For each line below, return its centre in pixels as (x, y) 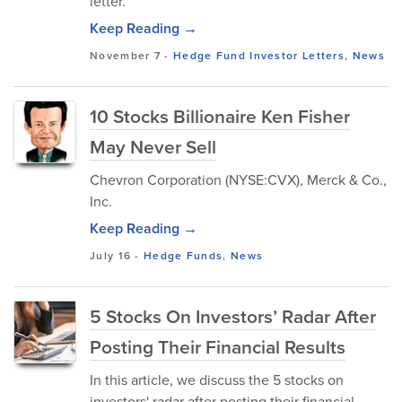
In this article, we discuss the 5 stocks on (217, 380)
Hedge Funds (184, 255)
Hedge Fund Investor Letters (259, 55)
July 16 (111, 255)
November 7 (126, 55)
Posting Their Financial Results (218, 346)
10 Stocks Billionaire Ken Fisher (220, 116)
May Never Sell (153, 146)
